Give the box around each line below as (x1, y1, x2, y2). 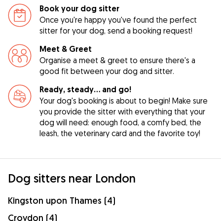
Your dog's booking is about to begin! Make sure (39, 95, 208, 106)
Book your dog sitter (39, 3, 119, 14)
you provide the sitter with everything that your (39, 106, 205, 116)
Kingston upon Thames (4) (8, 194, 115, 206)
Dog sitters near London (8, 170, 136, 185)
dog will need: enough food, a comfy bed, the (39, 117, 201, 127)
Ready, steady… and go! (39, 84, 131, 95)
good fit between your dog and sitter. (39, 66, 174, 76)
